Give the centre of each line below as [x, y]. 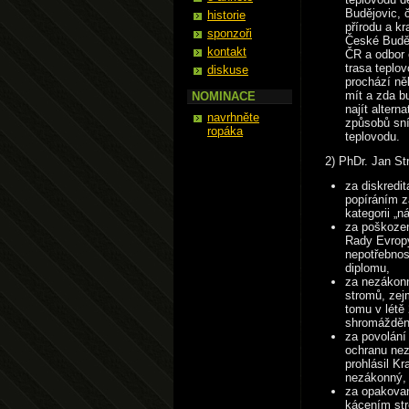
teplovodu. [372, 136]
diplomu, [367, 268]
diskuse [228, 70]
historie [226, 15]
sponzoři [230, 33]
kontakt [227, 52]
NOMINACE [224, 96]
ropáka [225, 131]
